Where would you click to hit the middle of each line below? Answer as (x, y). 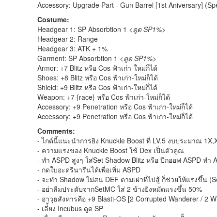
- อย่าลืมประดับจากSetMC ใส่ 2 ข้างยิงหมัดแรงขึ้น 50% (120, 189)
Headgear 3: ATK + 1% (72, 49)
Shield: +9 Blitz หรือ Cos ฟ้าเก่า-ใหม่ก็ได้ (97, 87)
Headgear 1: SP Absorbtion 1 (83, 29)
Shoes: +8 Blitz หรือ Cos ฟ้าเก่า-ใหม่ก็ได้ (98, 78)
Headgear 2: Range (68, 39)
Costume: (53, 20)
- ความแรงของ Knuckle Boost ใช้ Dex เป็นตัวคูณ (111, 150)
